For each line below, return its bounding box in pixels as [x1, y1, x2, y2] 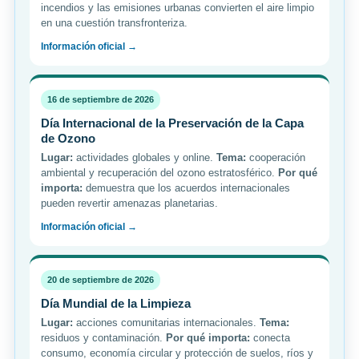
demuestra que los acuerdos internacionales [83, 182, 290, 195]
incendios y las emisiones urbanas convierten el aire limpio [41, 2, 314, 14]
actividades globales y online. [73, 151, 216, 164]
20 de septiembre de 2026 [47, 275, 154, 285]
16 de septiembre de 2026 [47, 95, 154, 105]
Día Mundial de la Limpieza [41, 296, 191, 311]
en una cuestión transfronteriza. [41, 17, 188, 30]
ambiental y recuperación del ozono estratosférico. [41, 167, 278, 179]
